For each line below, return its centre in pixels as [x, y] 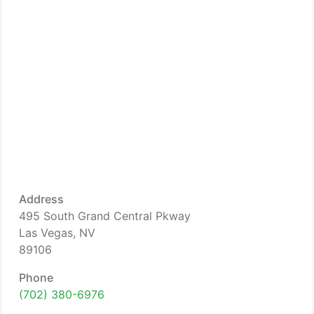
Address [41, 199]
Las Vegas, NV [57, 233]
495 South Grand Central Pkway [105, 216]
